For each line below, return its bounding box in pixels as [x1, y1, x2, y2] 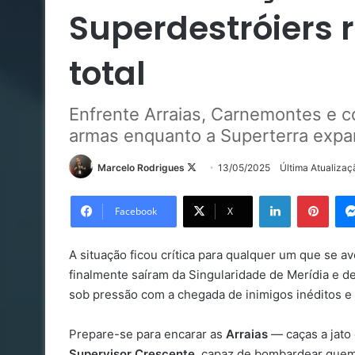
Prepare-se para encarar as [69, 326, 226, 342]
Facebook [115, 204, 157, 219]
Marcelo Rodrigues [97, 162, 185, 174]
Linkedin [290, 189, 331, 202]
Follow [196, 161, 225, 173]
